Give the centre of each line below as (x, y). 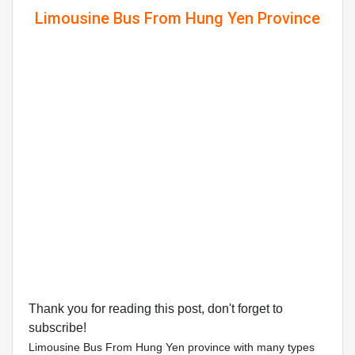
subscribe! (57, 328)
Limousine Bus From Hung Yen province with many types (172, 347)
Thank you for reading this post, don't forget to (156, 309)
